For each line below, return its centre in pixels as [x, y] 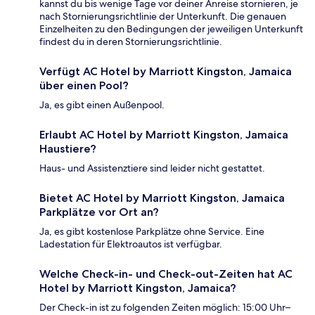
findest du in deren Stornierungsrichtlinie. [131, 41]
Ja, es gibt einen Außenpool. [102, 104]
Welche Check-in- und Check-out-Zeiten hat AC [166, 274]
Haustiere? [68, 148]
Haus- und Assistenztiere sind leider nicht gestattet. [152, 168]
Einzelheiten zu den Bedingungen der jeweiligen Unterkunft [171, 28]
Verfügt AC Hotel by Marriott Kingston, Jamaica [166, 71]
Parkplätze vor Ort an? [99, 212]
